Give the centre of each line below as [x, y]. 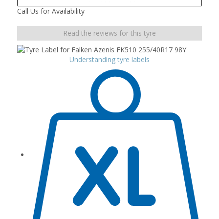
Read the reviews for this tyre [109, 33]
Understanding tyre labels [109, 59]
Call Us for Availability [51, 11]
